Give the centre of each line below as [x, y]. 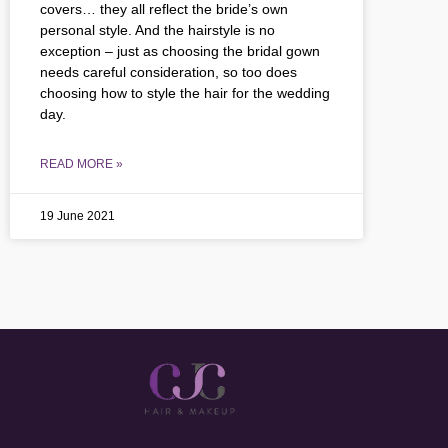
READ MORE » [81, 163]
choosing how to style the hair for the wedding [185, 92]
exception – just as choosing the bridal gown [180, 50]
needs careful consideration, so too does [168, 71]
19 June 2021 [77, 215]
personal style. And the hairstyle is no [157, 29]
